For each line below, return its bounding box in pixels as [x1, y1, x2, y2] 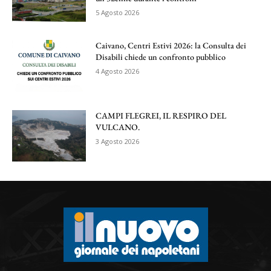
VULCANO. [96, 121, 140, 132]
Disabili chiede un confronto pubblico [96, 51, 226, 62]
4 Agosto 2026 [96, 66, 140, 76]
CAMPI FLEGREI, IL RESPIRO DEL [96, 109, 227, 121]
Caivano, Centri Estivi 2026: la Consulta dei [96, 39, 247, 51]
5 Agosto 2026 [96, 8, 140, 18]
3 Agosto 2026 [96, 136, 140, 146]
